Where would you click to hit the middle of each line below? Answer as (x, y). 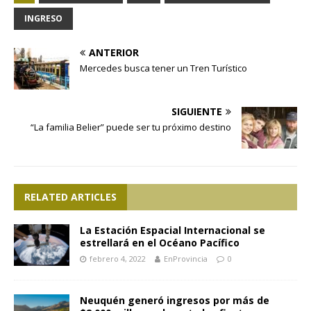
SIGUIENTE (197, 111)
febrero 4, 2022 (118, 258)
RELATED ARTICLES (70, 196)
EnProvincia (186, 258)
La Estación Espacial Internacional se (173, 230)
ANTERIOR (114, 52)
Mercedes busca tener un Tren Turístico (163, 68)
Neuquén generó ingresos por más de (175, 300)
